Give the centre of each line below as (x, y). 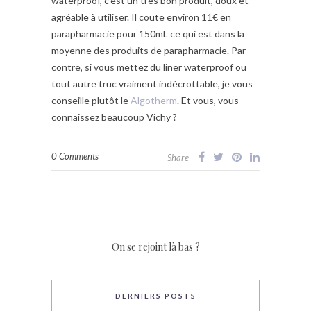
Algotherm (154, 101)
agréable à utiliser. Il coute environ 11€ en (141, 17)
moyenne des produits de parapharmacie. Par (149, 51)
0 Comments (75, 157)
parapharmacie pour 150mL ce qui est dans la (148, 34)
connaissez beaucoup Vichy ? (114, 117)
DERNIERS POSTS (155, 296)
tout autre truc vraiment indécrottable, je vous (152, 84)
